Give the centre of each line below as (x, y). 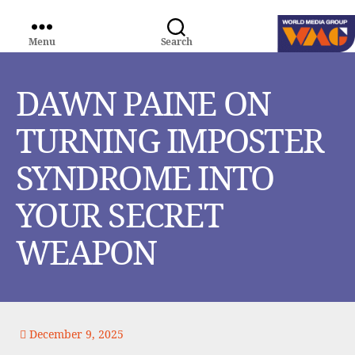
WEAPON (86, 252)
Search (176, 41)
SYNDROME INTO (145, 177)
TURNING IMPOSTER (170, 140)
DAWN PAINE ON (143, 103)
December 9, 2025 (75, 334)
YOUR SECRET (119, 214)
